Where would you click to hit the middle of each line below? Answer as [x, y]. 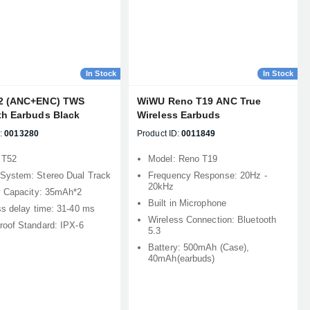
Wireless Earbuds [179, 115]
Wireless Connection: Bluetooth [212, 220]
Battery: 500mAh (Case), [199, 247]
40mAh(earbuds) [182, 258]
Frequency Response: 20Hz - [208, 175]
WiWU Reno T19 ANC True [199, 101]
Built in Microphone [187, 203]
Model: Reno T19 [183, 159]
